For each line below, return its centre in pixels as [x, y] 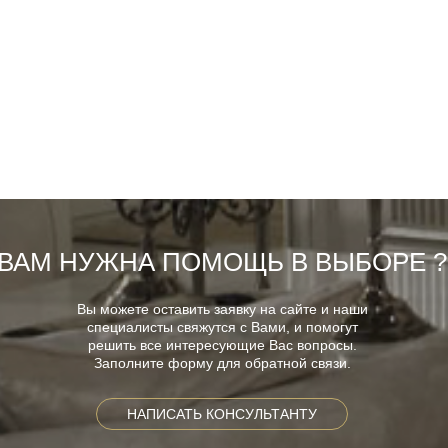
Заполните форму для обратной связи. [222, 362]
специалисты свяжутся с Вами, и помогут [222, 326]
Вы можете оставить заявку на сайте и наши [222, 308]
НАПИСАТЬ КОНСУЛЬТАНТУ [222, 413]
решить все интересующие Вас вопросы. [222, 344]
